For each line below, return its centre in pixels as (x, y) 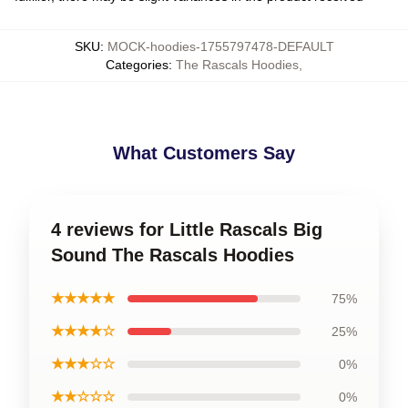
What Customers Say (204, 153)
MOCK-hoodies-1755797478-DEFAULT (220, 46)
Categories (137, 64)
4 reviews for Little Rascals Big (187, 229)
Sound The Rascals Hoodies (173, 255)
